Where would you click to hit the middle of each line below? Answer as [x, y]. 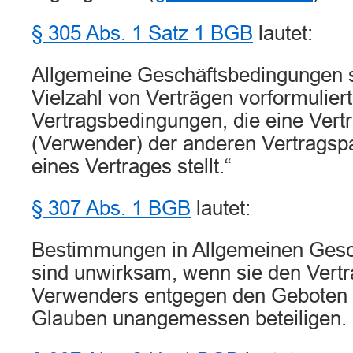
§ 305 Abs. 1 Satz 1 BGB [142, 33]
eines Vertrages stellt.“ [132, 166]
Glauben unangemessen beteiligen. [189, 318]
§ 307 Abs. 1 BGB [111, 208]
